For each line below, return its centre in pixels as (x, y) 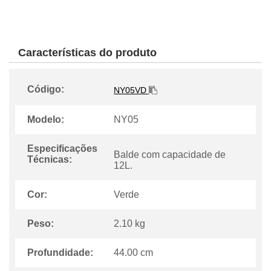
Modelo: (46, 120)
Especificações (62, 149)
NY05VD (132, 90)
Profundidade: (60, 253)
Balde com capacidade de (170, 155)
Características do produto (87, 53)
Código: (46, 90)
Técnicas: (50, 160)
